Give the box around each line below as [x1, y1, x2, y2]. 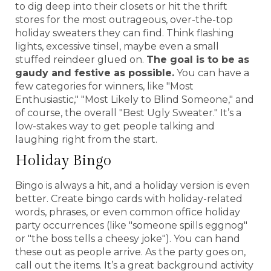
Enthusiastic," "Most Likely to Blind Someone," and [15, 93, 254, 105]
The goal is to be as [146, 53, 249, 65]
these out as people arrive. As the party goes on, [15, 246, 246, 258]
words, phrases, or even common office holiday [15, 206, 240, 218]
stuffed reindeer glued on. [15, 53, 146, 65]
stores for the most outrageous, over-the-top [15, 13, 233, 25]
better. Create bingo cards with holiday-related [15, 192, 243, 204]
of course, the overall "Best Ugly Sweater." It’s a [15, 106, 241, 119]
